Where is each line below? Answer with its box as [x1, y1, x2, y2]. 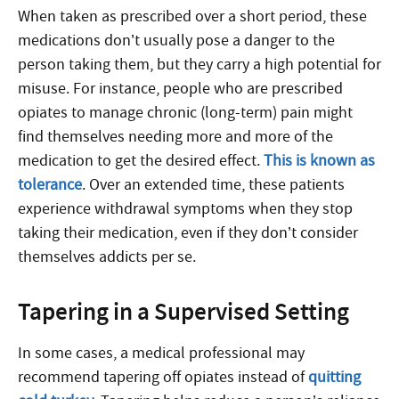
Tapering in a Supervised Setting [18, 295, 349, 328]
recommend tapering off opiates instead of [18, 366, 308, 387]
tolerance [18, 174, 82, 195]
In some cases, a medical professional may [18, 342, 305, 363]
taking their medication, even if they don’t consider [18, 222, 358, 243]
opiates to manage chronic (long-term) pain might [18, 102, 353, 123]
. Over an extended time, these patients [82, 174, 345, 195]
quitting [308, 366, 361, 387]
